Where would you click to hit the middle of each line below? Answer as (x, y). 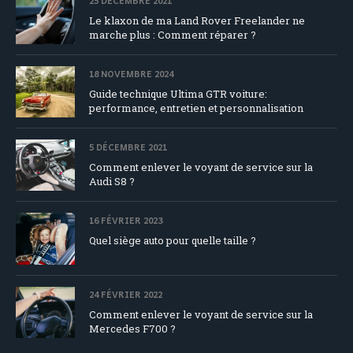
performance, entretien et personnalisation (196, 108)
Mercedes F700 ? (132, 328)
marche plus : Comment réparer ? (173, 34)
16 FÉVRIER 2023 (126, 221)
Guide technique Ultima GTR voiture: (178, 93)
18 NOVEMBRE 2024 (131, 73)
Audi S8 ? (112, 182)
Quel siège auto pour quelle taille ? (173, 241)
